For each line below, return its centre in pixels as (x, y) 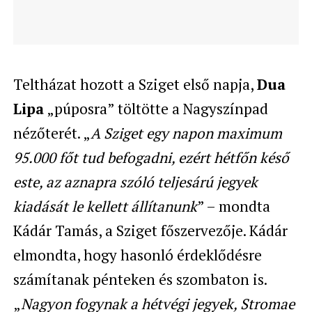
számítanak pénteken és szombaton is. (140, 279)
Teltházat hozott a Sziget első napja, (135, 84)
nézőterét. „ (52, 133)
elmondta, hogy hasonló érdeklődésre (137, 255)
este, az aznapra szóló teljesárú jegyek (135, 181)
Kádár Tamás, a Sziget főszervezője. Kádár (150, 230)
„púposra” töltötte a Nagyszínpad (156, 108)
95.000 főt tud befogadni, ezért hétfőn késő (151, 157)
